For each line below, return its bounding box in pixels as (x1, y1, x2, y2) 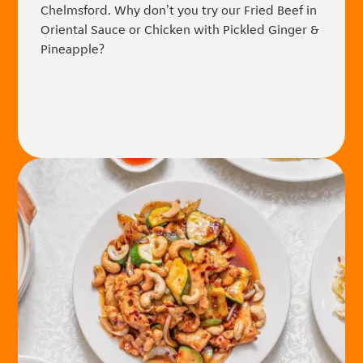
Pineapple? (41, 41, 105, 58)
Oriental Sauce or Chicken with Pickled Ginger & (41, 21, 320, 39)
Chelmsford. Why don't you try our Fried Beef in (41, 2, 318, 19)
